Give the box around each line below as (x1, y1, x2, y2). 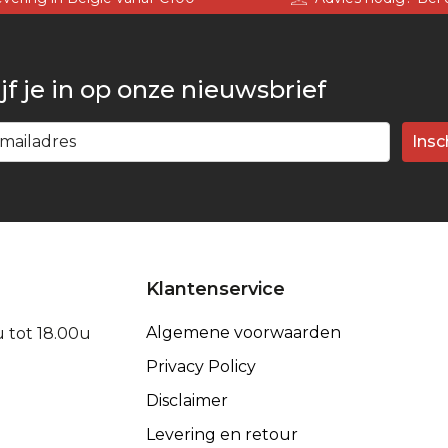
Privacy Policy (145, 356, 256, 376)
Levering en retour (145, 424, 298, 444)
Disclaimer (145, 390, 228, 410)
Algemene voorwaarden (145, 322, 341, 342)
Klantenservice (145, 277, 285, 300)
